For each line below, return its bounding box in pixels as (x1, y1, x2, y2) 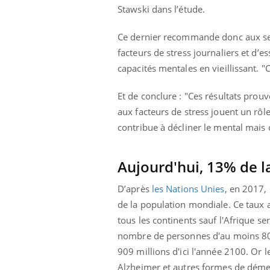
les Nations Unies (151, 182, 225, 195)
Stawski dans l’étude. (118, 2, 206, 15)
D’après (118, 182, 152, 195)
